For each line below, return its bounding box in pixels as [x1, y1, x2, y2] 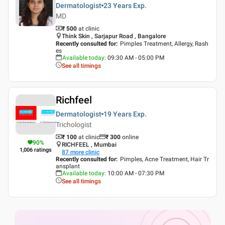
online [122, 134, 139, 141]
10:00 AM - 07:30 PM [107, 170, 164, 177]
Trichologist [56, 121, 92, 129]
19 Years [103, 110, 132, 118]
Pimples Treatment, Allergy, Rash [120, 40, 208, 47]
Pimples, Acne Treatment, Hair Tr [120, 156, 209, 163]
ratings [34, 147, 52, 153]
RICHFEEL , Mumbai [62, 141, 117, 148]
